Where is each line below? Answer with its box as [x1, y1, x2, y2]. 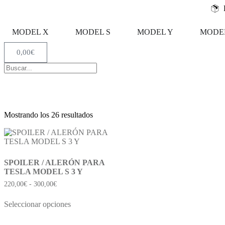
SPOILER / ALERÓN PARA [4, 158, 104, 167]
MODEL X [12, 28, 49, 36]
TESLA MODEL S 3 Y [4, 167, 83, 176]
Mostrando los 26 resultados [4, 110, 93, 119]
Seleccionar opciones [4, 199, 71, 208]
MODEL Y [137, 28, 173, 36]
